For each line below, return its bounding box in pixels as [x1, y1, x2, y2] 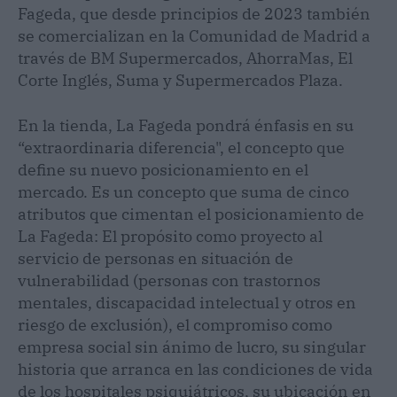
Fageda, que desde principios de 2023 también [18, 3, 370, 24]
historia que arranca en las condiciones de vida [18, 358, 373, 379]
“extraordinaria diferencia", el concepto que [18, 136, 345, 158]
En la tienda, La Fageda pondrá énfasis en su [18, 114, 354, 136]
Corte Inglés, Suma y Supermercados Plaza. [18, 69, 343, 90]
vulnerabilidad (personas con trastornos [18, 269, 321, 291]
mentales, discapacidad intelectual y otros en [18, 292, 356, 313]
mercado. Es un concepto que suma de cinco [18, 181, 349, 202]
